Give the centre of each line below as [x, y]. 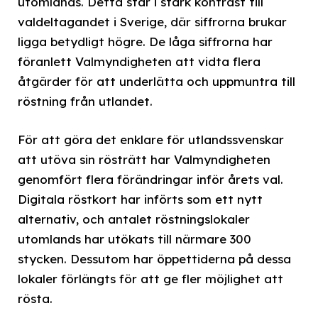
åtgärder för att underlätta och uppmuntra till [157, 82]
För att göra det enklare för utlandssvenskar [151, 140]
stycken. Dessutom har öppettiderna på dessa [154, 259]
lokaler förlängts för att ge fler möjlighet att [150, 279]
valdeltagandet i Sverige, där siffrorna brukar [152, 22]
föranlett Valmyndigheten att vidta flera [139, 62]
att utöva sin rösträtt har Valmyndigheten [144, 160]
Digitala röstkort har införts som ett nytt [140, 199]
